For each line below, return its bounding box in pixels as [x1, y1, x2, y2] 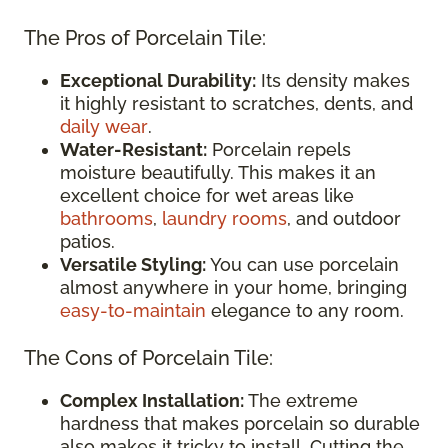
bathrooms [60, 208, 153, 230]
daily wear [60, 116, 148, 138]
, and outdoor [287, 208, 401, 230]
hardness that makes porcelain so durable [60, 413, 420, 435]
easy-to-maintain [60, 300, 206, 322]
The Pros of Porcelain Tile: [24, 26, 266, 51]
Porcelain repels [207, 139, 351, 161]
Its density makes [256, 70, 410, 92]
